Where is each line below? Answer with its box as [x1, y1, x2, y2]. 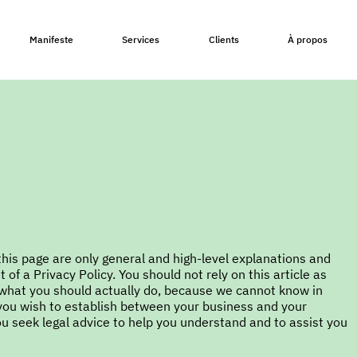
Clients [208, 33, 239, 45]
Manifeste [29, 33, 73, 45]
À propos [288, 33, 328, 45]
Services [122, 33, 160, 45]
